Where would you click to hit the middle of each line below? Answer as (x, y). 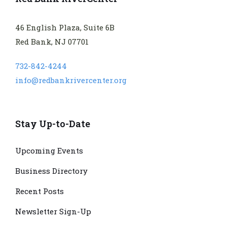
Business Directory (51, 171)
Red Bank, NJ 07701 (52, 42)
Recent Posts (40, 191)
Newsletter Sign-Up (53, 212)
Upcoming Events (49, 151)
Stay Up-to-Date (53, 124)
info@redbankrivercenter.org (71, 80)
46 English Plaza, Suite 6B (65, 28)
